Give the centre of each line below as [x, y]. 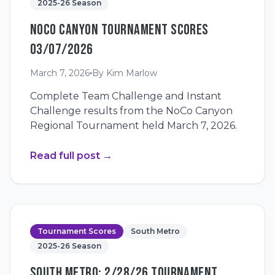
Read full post [65, 156]
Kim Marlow [132, 73]
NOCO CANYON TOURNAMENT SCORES [119, 30]
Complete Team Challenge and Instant [126, 96]
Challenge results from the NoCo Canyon [131, 111]
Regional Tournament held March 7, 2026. [134, 126]
